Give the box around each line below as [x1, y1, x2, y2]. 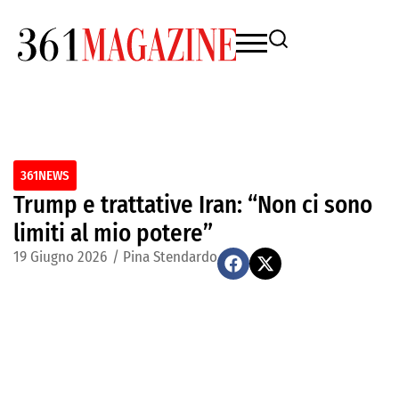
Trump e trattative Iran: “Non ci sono [13, 191, 372, 219]
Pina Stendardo [123, 248, 217, 266]
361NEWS [20, 167, 69, 183]
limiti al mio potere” [13, 219, 213, 248]
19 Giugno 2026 [13, 248, 107, 266]
